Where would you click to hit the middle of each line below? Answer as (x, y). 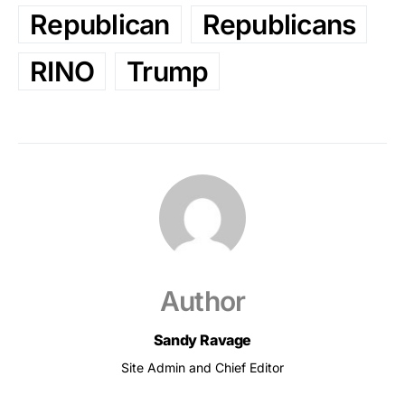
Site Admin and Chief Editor (202, 368)
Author (202, 301)
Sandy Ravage (202, 340)
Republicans (279, 25)
